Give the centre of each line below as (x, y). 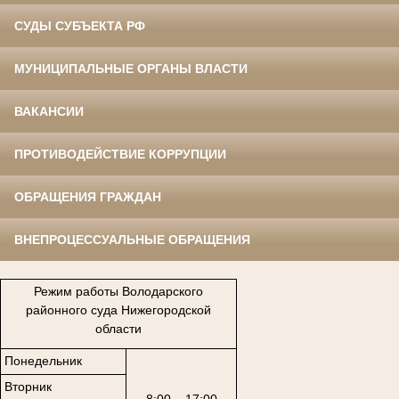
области (118, 329)
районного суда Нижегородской (118, 310)
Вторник (28, 387)
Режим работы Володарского (118, 292)
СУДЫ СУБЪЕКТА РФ (80, 25)
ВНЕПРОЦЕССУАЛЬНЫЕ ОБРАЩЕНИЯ (132, 239)
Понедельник (43, 361)
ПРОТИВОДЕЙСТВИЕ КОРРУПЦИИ (120, 154)
